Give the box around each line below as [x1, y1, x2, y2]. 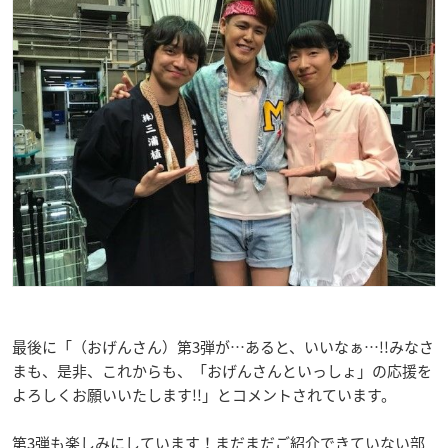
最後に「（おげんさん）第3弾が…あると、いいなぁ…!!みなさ [12, 336, 434, 358]
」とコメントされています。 [202, 384, 396, 406]
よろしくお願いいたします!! [12, 384, 202, 406]
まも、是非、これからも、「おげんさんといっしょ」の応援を [12, 360, 432, 382]
